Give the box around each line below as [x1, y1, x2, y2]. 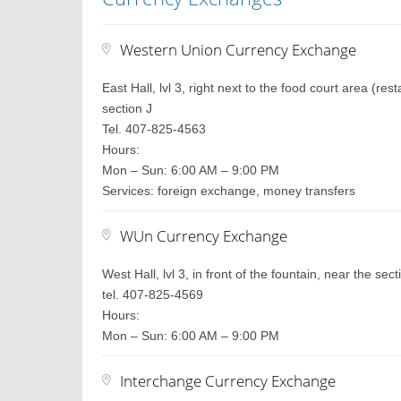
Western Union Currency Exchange [120, 39, 357, 60]
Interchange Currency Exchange [120, 371, 337, 391]
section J [102, 101, 153, 115]
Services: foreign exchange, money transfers [102, 183, 356, 198]
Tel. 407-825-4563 [102, 122, 207, 136]
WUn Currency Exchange [120, 226, 288, 246]
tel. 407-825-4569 [102, 287, 204, 302]
